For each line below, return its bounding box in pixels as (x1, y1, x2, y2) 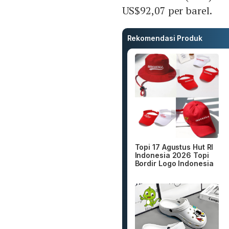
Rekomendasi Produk (127, 34, 202, 43)
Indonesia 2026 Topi (134, 150, 209, 159)
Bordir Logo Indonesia (134, 158, 214, 168)
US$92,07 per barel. (122, 4, 212, 18)
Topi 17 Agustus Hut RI (134, 142, 214, 151)
